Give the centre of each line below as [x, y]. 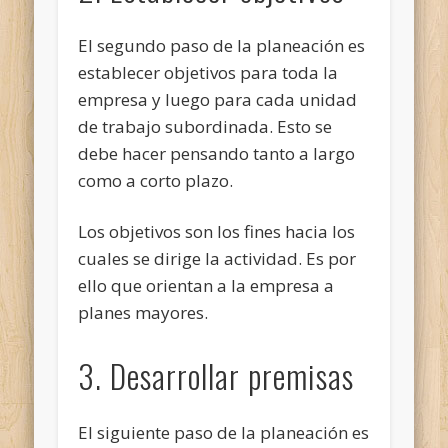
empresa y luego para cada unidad [218, 99]
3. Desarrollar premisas [216, 375]
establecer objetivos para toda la [208, 72]
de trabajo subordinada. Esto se [205, 126]
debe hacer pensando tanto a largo [217, 153]
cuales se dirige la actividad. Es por [217, 258]
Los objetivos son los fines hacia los [217, 231]
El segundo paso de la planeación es [222, 45]
